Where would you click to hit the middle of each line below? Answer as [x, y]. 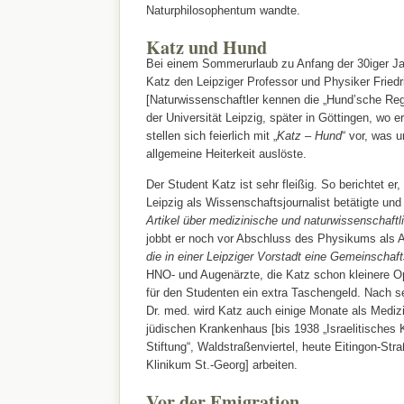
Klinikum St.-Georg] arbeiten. [221, 364]
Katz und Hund [206, 46]
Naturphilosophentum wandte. [223, 10]
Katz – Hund [309, 135]
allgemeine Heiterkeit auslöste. [226, 153]
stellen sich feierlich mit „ [211, 135]
